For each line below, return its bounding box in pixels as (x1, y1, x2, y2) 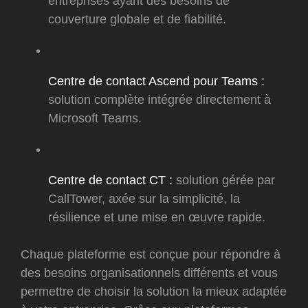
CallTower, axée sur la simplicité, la (48, 192, 240, 206)
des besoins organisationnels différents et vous (21, 266, 278, 280)
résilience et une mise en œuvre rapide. (48, 210, 265, 225)
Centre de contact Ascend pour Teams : (48, 74, 265, 89)
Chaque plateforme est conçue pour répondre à (21, 247, 280, 262)
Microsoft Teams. (48, 111, 142, 126)
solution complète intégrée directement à (48, 93, 271, 107)
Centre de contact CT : (48, 173, 173, 188)
